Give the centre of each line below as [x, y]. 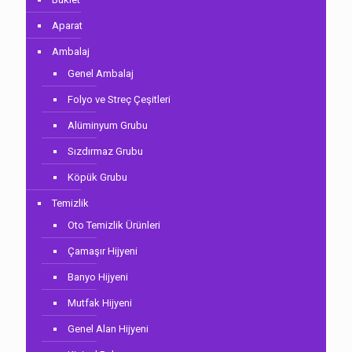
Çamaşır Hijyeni [103, 251]
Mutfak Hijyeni [100, 303]
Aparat [67, 26]
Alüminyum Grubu [108, 125]
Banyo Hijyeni [98, 277]
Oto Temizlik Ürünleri [114, 225]
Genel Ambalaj [101, 73]
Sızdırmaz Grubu [105, 151]
